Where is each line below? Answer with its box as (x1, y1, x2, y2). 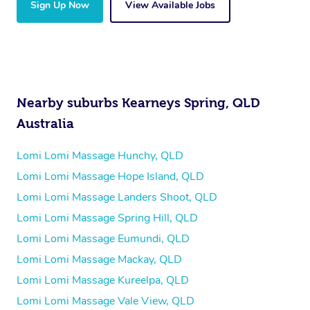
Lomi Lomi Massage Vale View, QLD (17, 293, 194, 309)
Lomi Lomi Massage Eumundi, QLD (17, 230, 190, 246)
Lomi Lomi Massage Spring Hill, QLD (17, 210, 198, 226)
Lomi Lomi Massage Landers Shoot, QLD (17, 189, 217, 205)
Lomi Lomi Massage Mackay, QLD (17, 251, 182, 267)
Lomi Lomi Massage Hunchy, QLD (17, 147, 183, 163)
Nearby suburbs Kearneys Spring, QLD (17, 95, 260, 110)
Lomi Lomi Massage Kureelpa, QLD (17, 272, 189, 288)
